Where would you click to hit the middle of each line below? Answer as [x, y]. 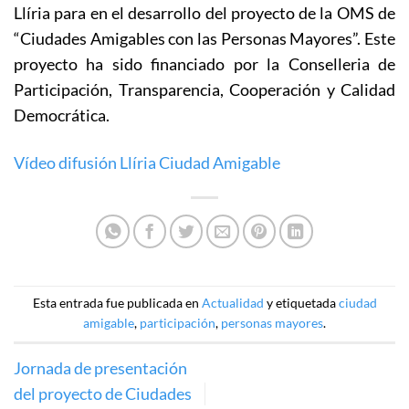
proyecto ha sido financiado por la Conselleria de [204, 64]
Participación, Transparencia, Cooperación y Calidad [204, 90]
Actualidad [232, 303]
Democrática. [62, 115]
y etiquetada [301, 303]
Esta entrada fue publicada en [117, 303]
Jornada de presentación [100, 368]
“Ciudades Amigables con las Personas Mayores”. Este [204, 39]
